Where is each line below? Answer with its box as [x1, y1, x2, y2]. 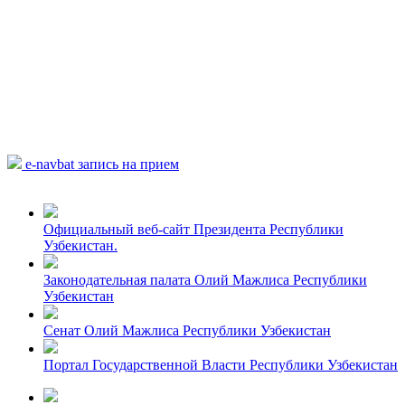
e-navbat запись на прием [25, 156, 179, 173]
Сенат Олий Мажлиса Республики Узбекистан [43, 323, 331, 339]
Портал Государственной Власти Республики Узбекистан [43, 357, 398, 373]
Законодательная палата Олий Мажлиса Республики [43, 272, 367, 288]
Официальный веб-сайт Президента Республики [43, 221, 344, 238]
